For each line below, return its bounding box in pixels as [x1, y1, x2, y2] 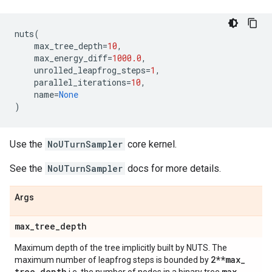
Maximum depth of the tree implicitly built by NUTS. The [15, 243, 227, 253]
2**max [211, 254, 240, 265]
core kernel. [125, 138, 177, 150]
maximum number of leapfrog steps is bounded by [15, 255, 211, 265]
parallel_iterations [34, 76, 126, 88]
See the [10, 163, 45, 174]
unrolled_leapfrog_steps [34, 64, 146, 76]
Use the [10, 138, 45, 150]
